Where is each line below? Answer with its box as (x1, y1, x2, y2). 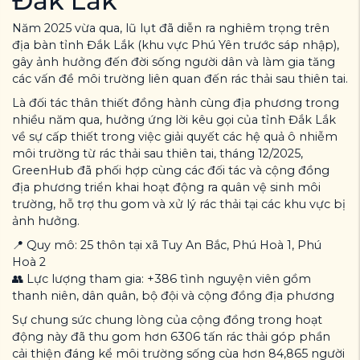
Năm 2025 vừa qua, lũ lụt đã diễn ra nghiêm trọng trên (12, 20, 329, 35)
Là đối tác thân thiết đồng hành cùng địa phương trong (12, 95, 339, 110)
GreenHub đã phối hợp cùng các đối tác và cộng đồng (12, 162, 329, 178)
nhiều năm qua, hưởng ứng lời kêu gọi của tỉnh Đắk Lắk (12, 112, 336, 127)
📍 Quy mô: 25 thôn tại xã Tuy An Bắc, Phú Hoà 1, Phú (12, 237, 321, 252)
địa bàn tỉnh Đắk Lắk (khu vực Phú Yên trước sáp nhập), (12, 37, 339, 52)
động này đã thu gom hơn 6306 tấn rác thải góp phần (12, 329, 330, 344)
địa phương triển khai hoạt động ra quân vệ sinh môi (12, 179, 321, 194)
